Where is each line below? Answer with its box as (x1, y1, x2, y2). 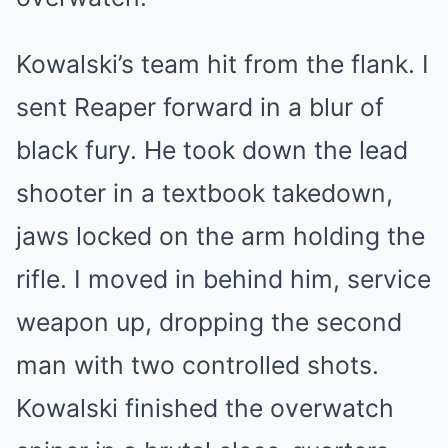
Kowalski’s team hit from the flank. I (16, 49, 429, 79)
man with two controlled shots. (16, 350, 379, 380)
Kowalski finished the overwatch (16, 393, 394, 423)
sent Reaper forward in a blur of (16, 92, 384, 122)
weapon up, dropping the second (16, 307, 402, 337)
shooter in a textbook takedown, (16, 178, 393, 208)
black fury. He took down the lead (16, 135, 408, 165)
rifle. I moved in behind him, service (16, 264, 431, 294)
